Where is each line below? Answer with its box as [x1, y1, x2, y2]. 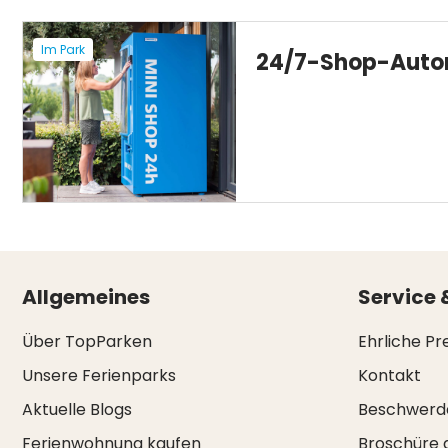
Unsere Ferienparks [22, 364, 176, 387]
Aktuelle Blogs [22, 398, 132, 421]
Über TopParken [22, 330, 152, 353]
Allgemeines [22, 283, 150, 311]
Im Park [41, 41, 85, 58]
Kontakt [357, 364, 421, 387]
